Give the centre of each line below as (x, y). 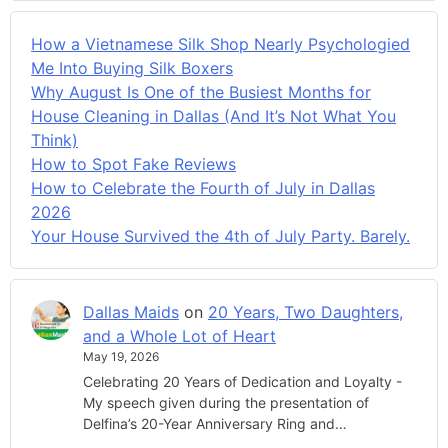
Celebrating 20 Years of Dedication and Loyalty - (242, 382)
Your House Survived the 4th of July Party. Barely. (220, 235)
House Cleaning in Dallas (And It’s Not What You (213, 115)
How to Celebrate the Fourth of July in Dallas (203, 187)
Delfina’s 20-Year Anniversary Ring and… (215, 424)
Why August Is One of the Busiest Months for (201, 91)
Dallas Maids (131, 311)
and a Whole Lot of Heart (179, 335)
